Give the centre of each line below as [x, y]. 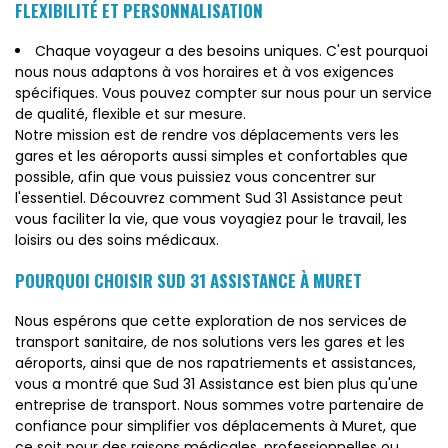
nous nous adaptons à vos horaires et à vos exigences [204, 72]
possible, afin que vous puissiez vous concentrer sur [195, 177]
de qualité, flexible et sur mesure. [130, 114]
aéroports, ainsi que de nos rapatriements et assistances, [215, 363]
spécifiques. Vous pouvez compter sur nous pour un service [223, 93]
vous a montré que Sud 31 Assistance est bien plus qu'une [216, 384]
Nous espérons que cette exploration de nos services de [211, 321]
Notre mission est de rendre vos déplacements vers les [207, 135]
